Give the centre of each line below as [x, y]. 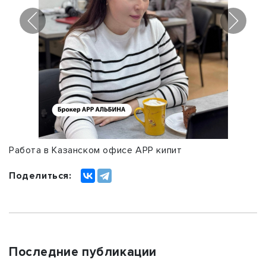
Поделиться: [40, 176]
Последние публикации [83, 252]
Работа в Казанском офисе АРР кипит [96, 150]
